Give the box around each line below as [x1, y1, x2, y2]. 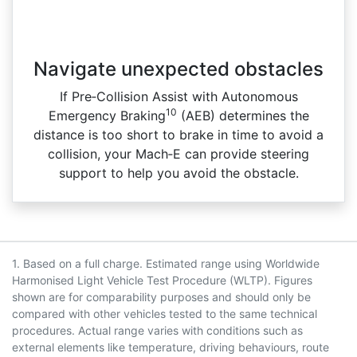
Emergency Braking [48, 107, 166, 124]
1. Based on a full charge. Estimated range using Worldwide [12, 256, 320, 270]
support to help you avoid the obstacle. [58, 164, 299, 181]
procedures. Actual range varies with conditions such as [12, 323, 303, 337]
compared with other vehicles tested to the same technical [12, 306, 317, 320]
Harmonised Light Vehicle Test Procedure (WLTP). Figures [12, 273, 312, 287]
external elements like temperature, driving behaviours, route [12, 339, 329, 354]
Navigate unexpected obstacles [33, 57, 324, 80]
